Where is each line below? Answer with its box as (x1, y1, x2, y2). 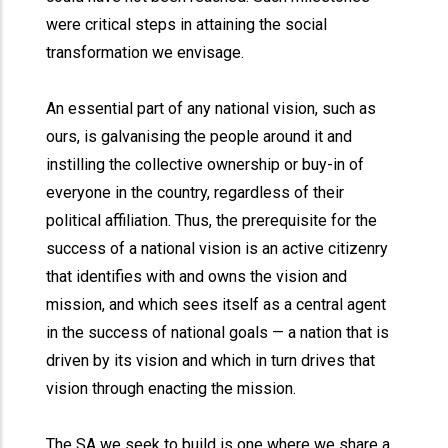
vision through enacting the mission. (46, 379, 297, 398)
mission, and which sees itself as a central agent (46, 295, 387, 314)
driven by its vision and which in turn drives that (46, 351, 376, 370)
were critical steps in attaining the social (46, 15, 328, 34)
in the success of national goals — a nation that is (46, 323, 390, 342)
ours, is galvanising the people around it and (46, 127, 353, 146)
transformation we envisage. (46, 43, 245, 62)
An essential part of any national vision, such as (46, 99, 377, 118)
